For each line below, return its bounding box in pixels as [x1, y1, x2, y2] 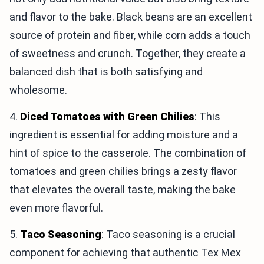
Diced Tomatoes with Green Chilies [20, 110, 194, 123]
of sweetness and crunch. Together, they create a [9, 47, 246, 60]
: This [194, 110, 220, 123]
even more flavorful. [9, 202, 103, 214]
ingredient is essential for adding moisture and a [9, 128, 238, 141]
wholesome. [9, 84, 67, 97]
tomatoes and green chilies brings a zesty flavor [9, 165, 237, 178]
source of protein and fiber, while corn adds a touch [9, 29, 250, 42]
